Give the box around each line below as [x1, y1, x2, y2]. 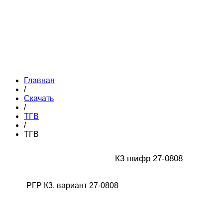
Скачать [24, 94, 54, 103]
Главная [24, 76, 55, 85]
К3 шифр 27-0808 [115, 153, 185, 163]
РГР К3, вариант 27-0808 [26, 181, 118, 190]
